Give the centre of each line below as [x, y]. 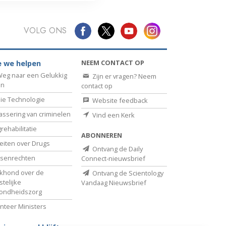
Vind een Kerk [113, 115]
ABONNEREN [102, 135]
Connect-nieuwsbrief [113, 159]
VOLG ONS [45, 31]
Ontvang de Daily [117, 149]
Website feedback [119, 101]
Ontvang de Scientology [127, 173]
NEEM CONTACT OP [113, 63]
